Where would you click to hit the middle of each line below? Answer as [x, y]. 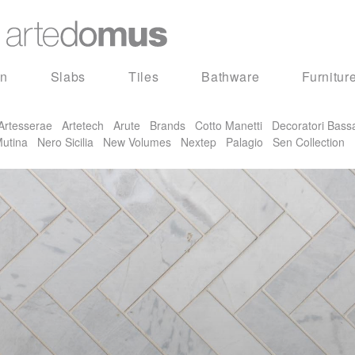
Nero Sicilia [65, 141]
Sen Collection [309, 141]
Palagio [244, 141]
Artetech [83, 125]
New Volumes [137, 141]
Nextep [198, 141]
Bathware [231, 76]
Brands [168, 125]
